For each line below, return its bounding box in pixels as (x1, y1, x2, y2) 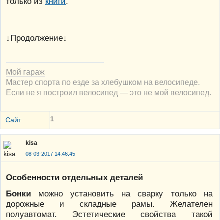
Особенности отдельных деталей (6, 172, 143, 183)
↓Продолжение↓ (6, 32, 67, 43)
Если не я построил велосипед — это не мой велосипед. (6, 87, 211, 97)
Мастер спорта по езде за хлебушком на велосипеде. (6, 77, 200, 86)
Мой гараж (6, 67, 45, 76)
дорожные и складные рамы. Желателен (6, 199, 213, 209)
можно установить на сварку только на (31, 189, 213, 199)
